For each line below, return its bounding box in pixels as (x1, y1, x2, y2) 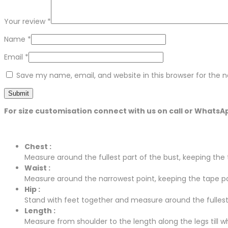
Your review (4, 16, 47, 27)
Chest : (24, 141, 51, 152)
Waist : (24, 163, 50, 174)
